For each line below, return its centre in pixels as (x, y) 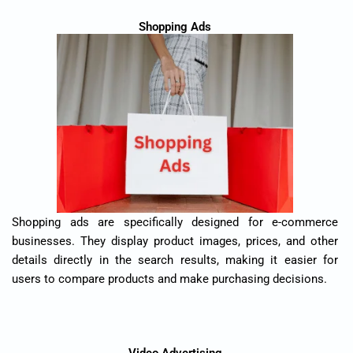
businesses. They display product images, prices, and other (175, 242)
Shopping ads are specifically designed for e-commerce (175, 223)
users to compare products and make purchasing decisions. (169, 279)
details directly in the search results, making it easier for (175, 260)
